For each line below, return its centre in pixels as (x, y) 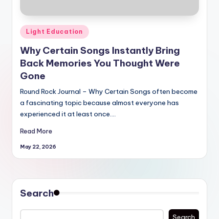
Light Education (55, 32)
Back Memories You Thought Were (100, 63)
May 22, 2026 (38, 147)
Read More (36, 131)
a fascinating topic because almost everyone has (99, 102)
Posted (31, 30)
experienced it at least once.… (68, 114)
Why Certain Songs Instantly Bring (100, 50)
